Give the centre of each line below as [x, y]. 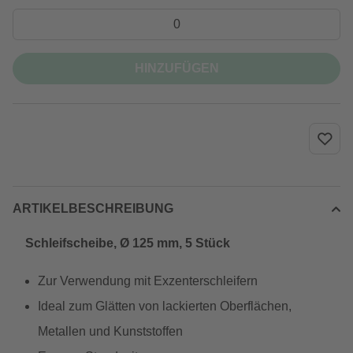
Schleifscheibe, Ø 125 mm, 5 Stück [128, 243]
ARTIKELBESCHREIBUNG [93, 208]
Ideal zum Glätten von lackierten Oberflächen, [165, 306]
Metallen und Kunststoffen [110, 331]
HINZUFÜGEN [176, 68]
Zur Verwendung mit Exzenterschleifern [148, 281]
